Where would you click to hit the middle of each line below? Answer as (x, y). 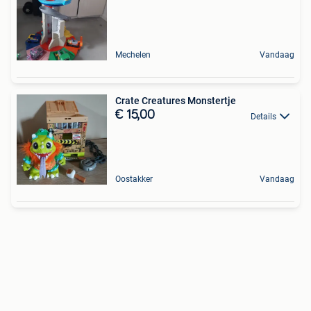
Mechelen (133, 55)
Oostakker (134, 179)
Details (263, 116)
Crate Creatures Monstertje (176, 101)
